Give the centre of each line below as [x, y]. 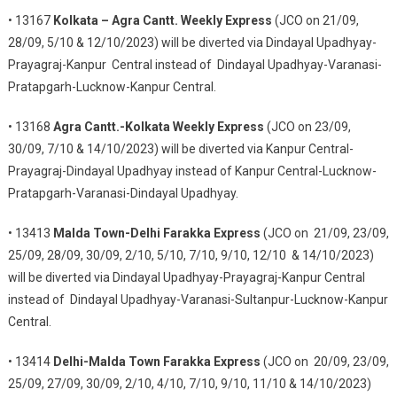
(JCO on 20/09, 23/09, [324, 362]
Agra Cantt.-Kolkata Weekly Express [158, 127]
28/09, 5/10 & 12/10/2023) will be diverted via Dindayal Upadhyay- [192, 43]
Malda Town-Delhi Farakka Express [158, 233]
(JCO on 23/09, [307, 127]
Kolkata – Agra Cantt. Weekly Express [162, 20]
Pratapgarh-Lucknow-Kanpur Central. [112, 87]
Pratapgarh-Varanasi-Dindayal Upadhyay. [123, 193]
